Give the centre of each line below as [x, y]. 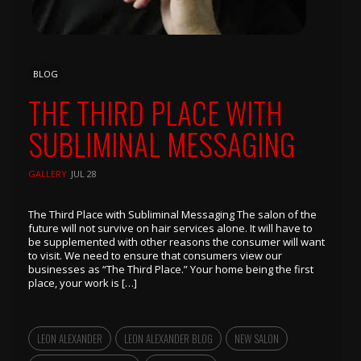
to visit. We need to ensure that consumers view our [155, 255]
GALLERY [48, 173]
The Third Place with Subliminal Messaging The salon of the [172, 214]
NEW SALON [257, 338]
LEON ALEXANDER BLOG [168, 338]
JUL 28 [84, 173]
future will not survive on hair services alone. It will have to [170, 228]
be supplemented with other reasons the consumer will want [176, 241]
